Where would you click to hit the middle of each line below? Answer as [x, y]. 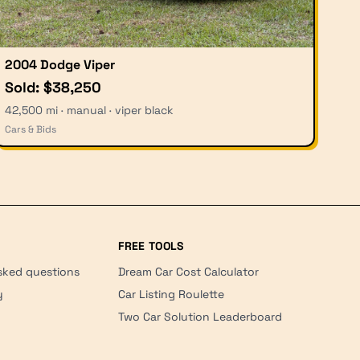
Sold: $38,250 [53, 87]
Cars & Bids [31, 129]
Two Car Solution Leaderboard [200, 316]
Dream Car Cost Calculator [189, 271]
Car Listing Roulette [172, 294]
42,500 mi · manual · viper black [89, 110]
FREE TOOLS [151, 245]
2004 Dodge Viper [60, 64]
